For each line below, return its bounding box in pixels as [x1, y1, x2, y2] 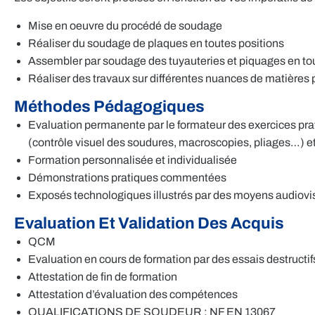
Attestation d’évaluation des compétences [28, 288, 238, 301]
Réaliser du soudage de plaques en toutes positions [28, 37, 284, 49]
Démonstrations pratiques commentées [28, 171, 226, 184]
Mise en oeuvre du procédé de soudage [28, 19, 222, 32]
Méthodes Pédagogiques [14, 97, 205, 115]
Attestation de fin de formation [28, 271, 177, 283]
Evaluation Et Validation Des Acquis [14, 214, 284, 233]
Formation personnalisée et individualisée [28, 153, 237, 166]
